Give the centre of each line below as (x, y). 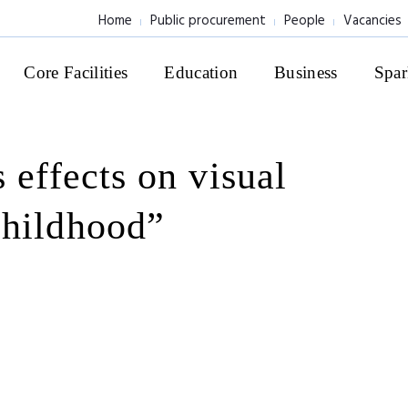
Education (201, 72)
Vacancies (372, 21)
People (305, 21)
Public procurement (208, 21)
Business (306, 72)
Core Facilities (76, 72)
